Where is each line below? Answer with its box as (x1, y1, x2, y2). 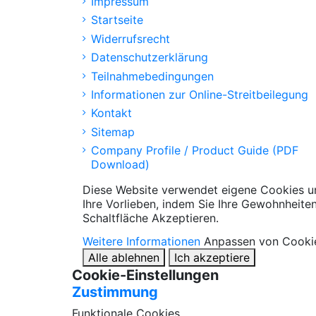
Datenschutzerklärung (91, 50, 208, 65)
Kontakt (91, 106, 132, 121)
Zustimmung (72, 283, 158, 300)
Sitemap (91, 124, 135, 139)
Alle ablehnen (88, 250, 159, 265)
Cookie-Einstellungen (72, 266, 219, 284)
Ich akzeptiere (174, 250, 250, 265)
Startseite (91, 13, 143, 28)
